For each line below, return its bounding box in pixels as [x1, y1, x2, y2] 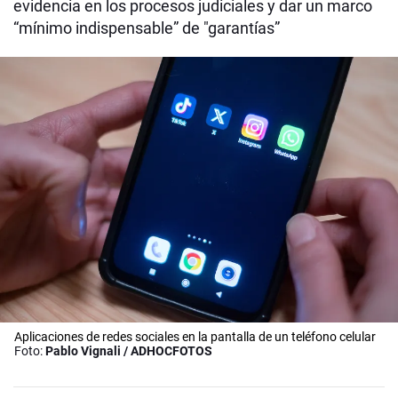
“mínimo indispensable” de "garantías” [13, 19, 280, 38]
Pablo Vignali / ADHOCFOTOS [45, 343, 212, 358]
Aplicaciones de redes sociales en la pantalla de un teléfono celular [14, 329, 376, 344]
